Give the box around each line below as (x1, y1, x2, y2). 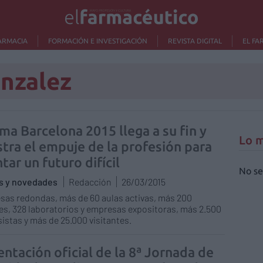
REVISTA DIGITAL (167, 37, 222, 45)
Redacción (69, 176, 112, 187)
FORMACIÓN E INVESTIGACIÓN (48, 37, 147, 45)
